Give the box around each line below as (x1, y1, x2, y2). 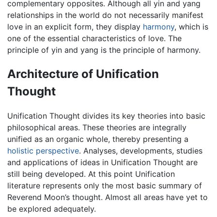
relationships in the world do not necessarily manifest (7, 10, 203, 20)
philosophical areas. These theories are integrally (7, 122, 186, 132)
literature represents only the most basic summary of (7, 180, 202, 190)
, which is (174, 21, 208, 31)
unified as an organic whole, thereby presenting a (7, 134, 188, 144)
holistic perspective (7, 145, 79, 155)
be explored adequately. (7, 203, 96, 214)
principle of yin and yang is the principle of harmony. (7, 45, 201, 55)
